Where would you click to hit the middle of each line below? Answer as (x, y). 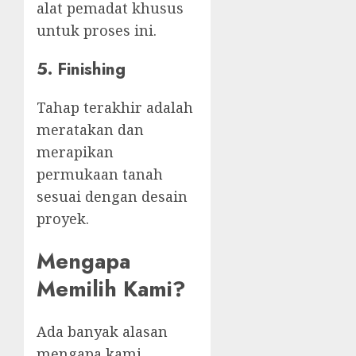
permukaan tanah (100, 174)
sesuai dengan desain (112, 196)
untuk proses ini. (97, 30)
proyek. (63, 218)
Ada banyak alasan (102, 332)
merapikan (75, 151)
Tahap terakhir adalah (115, 107)
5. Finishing (81, 68)
